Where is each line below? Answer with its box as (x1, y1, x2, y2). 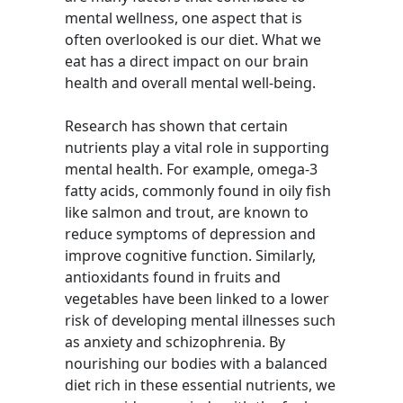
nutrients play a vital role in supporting (65, 138, 329, 157)
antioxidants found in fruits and (65, 267, 281, 287)
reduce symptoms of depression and (65, 224, 316, 244)
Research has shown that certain (65, 116, 288, 136)
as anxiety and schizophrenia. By (65, 332, 285, 352)
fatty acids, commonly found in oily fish (65, 181, 331, 201)
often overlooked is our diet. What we (65, 30, 321, 49)
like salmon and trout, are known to (65, 202, 309, 222)
